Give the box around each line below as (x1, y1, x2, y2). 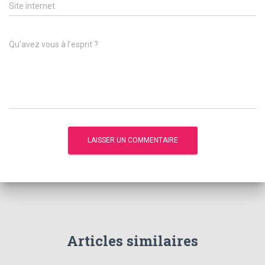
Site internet (9, 1, 55, 11)
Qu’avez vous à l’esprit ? (9, 40, 98, 49)
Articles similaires (67, 231, 198, 250)
